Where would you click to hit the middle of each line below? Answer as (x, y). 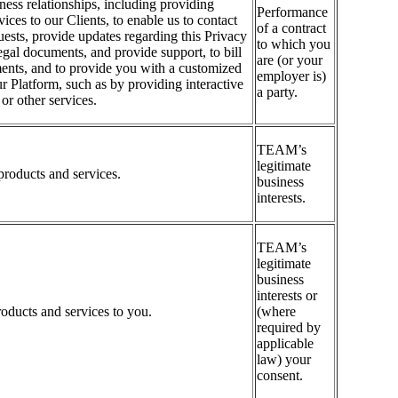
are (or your (290, 60)
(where (276, 312)
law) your (284, 360)
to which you (294, 44)
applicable (285, 344)
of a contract (291, 28)
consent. (280, 376)
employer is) (291, 76)
